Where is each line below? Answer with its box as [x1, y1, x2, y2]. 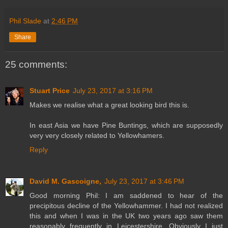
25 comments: [5, 59, 67, 70]
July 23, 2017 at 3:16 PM [73, 87, 153, 95]
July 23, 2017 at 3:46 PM [104, 177, 184, 186]
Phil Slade [9, 16, 41, 25]
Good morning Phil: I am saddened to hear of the [30, 191, 223, 200]
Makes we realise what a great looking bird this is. [30, 101, 189, 109]
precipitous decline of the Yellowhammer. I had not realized [30, 202, 223, 210]
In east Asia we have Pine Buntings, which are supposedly [30, 121, 223, 130]
